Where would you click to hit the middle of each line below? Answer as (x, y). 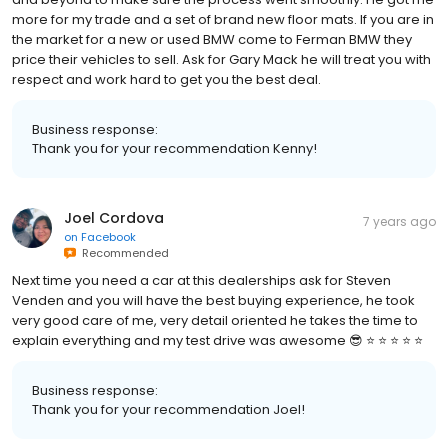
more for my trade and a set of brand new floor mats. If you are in (223, 19)
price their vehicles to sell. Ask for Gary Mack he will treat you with (221, 59)
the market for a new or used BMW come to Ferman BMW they (212, 39)
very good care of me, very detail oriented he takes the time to (215, 320)
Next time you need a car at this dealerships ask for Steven (201, 280)
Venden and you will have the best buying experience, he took (213, 300)
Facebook (108, 236)
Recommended (122, 252)
